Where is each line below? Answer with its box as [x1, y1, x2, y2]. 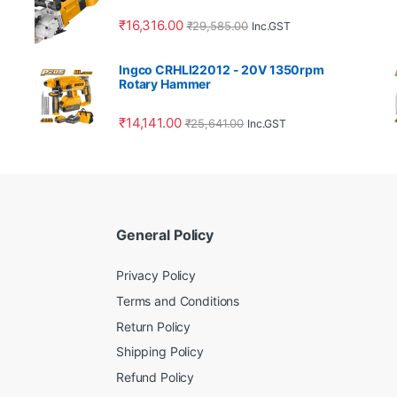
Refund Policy [116, 369, 195, 385]
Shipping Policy [116, 344, 204, 360]
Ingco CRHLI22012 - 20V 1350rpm [119, 61, 324, 77]
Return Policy [116, 318, 191, 334]
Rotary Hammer [119, 75, 212, 91]
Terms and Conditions [116, 292, 240, 308]
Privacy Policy [116, 268, 197, 284]
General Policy [116, 225, 214, 244]
